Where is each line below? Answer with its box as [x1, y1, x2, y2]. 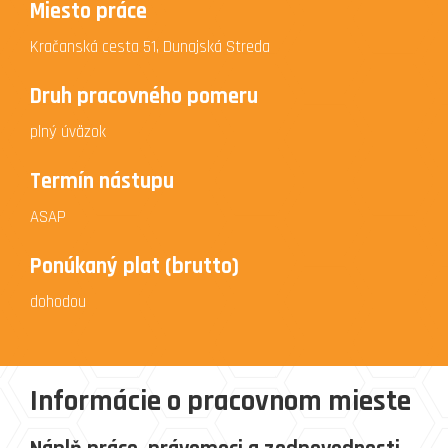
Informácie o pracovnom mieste [30, 383, 411, 420]
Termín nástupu [30, 167, 174, 196]
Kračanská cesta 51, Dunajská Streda [30, 36, 270, 58]
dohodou [30, 291, 86, 313]
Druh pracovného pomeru [30, 82, 258, 111]
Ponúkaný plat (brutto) [30, 252, 239, 281]
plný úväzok [30, 121, 106, 143]
